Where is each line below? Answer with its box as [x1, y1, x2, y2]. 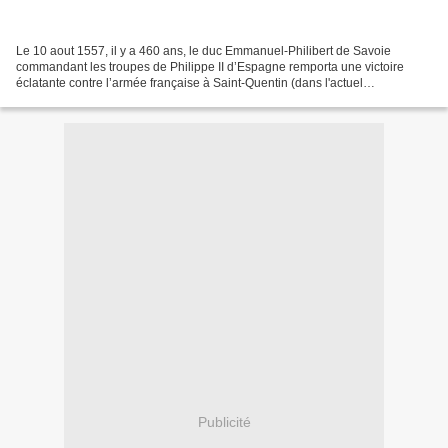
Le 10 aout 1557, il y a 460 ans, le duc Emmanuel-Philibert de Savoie [16, 43, 391, 58]
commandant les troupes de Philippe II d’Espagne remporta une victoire [16, 59, 404, 74]
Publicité [197, 414, 251, 431]
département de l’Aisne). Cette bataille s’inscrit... [16, 91, 277, 106]
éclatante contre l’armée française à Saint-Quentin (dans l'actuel [16, 75, 363, 90]
